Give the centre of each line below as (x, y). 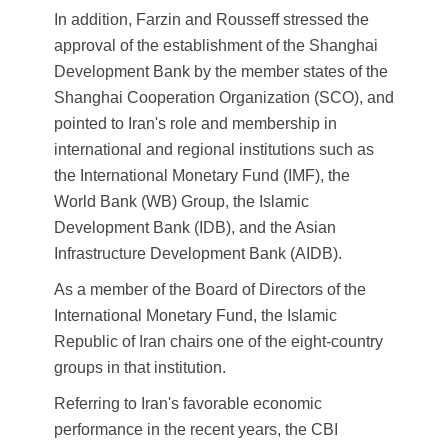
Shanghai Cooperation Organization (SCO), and (224, 98)
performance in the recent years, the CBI (196, 430)
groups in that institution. (140, 368)
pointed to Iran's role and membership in (195, 124)
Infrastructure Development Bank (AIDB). (198, 254)
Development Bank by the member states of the (221, 72)
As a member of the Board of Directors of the (210, 290)
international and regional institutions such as (214, 150)
